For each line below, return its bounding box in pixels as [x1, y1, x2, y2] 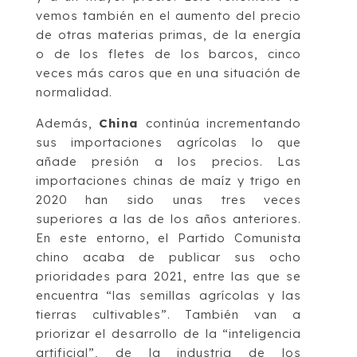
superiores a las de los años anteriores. [35, 210, 302, 226]
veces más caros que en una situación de [35, 65, 302, 80]
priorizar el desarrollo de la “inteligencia [35, 325, 302, 341]
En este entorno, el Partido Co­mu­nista [35, 229, 302, 245]
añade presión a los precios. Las [35, 153, 302, 169]
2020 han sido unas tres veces [35, 191, 302, 207]
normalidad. [35, 84, 112, 100]
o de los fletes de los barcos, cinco [35, 45, 302, 61]
